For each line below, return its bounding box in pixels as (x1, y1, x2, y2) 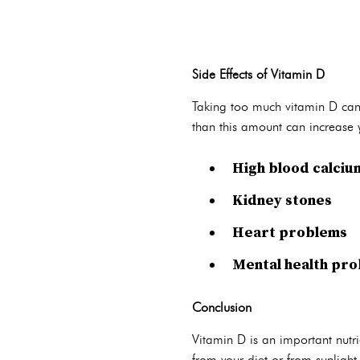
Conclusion (192, 300, 252, 315)
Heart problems (232, 223, 347, 242)
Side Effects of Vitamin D (192, 67, 325, 82)
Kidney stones (232, 191, 332, 210)
